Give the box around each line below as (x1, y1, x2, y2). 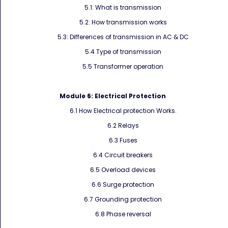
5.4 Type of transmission (84, 47, 161, 56)
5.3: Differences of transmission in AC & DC (57, 33, 189, 41)
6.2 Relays (107, 121, 139, 130)
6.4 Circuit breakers (93, 151, 153, 159)
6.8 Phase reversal (95, 210, 151, 218)
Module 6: (60, 92, 95, 100)
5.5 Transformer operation (82, 62, 163, 71)
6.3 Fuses (108, 136, 137, 145)
